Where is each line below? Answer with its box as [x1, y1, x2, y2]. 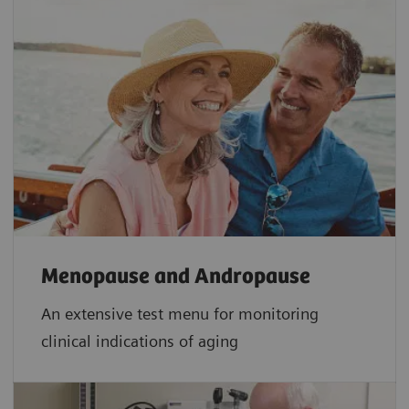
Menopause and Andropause [41, 264, 310, 289]
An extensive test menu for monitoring [41, 303, 319, 323]
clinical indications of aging [41, 330, 238, 351]
